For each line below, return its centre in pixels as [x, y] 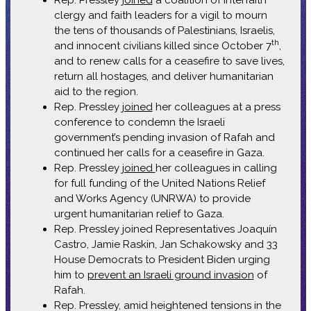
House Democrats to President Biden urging [162, 259]
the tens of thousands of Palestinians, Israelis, [164, 30]
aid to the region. [96, 91]
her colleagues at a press [216, 107]
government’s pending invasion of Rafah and [164, 137]
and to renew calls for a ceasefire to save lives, [169, 61]
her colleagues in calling [216, 168]
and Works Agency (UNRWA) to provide [152, 198]
